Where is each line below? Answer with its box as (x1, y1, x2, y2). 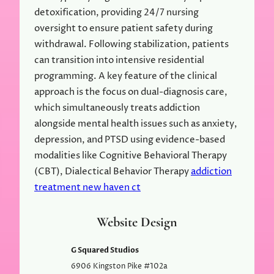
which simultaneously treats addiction (34, 101, 200, 114)
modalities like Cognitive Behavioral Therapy (34, 149, 227, 162)
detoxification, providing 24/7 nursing (34, 6, 199, 19)
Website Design (97, 213, 177, 230)
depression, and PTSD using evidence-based (34, 133, 225, 146)
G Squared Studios (71, 245, 139, 255)
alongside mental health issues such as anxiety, (34, 117, 237, 130)
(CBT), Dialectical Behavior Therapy (34, 165, 191, 178)
